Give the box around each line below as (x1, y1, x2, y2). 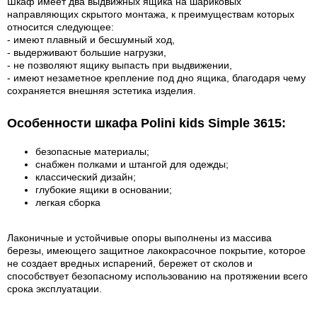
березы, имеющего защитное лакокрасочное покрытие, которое (7, 245, 306, 256)
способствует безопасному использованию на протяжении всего (7, 270, 308, 282)
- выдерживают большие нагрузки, (7, 47, 166, 58)
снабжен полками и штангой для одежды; (35, 158, 229, 170)
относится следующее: (7, 21, 114, 33)
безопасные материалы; (35, 146, 149, 157)
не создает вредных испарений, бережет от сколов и (7, 258, 253, 269)
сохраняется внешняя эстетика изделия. (7, 85, 196, 96)
